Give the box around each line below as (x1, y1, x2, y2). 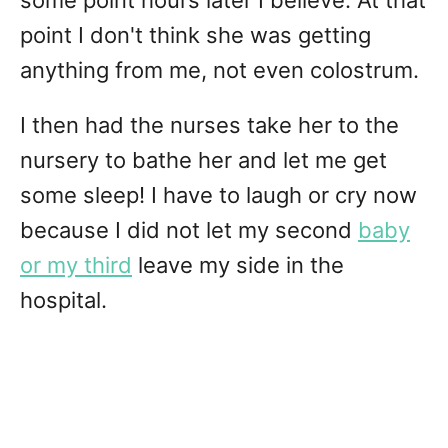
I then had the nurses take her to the (20, 112, 399, 139)
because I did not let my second (20, 217, 358, 244)
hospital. (20, 287, 107, 314)
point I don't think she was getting (20, 22, 371, 49)
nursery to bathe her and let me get (20, 147, 387, 174)
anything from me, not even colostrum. (20, 57, 419, 84)
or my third (20, 252, 132, 279)
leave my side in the (132, 252, 344, 279)
